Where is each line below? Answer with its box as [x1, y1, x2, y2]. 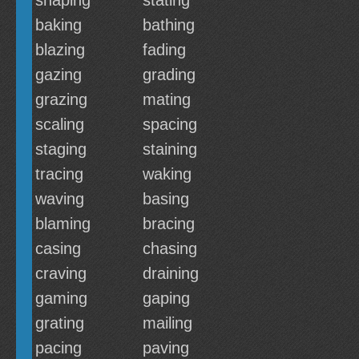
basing [143, 190, 189, 208]
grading [143, 66, 196, 83]
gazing [35, 66, 82, 83]
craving [35, 264, 87, 282]
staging [35, 140, 87, 158]
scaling [35, 115, 84, 133]
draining [143, 264, 199, 282]
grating [35, 314, 84, 332]
